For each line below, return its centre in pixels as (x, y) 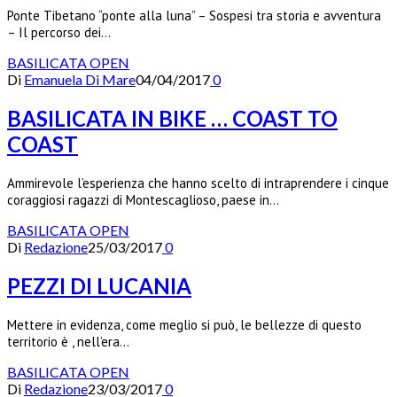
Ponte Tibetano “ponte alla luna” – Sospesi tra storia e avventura (194, 16)
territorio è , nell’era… (68, 342)
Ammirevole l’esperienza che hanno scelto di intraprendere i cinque (198, 183)
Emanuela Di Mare (80, 80)
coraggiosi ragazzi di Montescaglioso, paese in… (143, 200)
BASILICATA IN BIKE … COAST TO (172, 119)
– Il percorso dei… (59, 33)
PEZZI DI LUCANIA (99, 286)
